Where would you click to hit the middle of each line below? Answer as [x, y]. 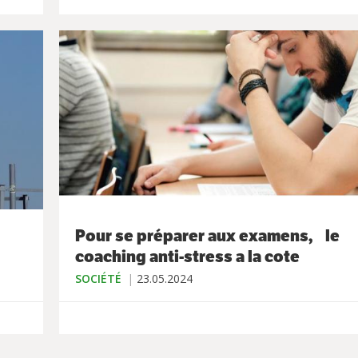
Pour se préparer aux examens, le [207, 236]
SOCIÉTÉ [98, 279]
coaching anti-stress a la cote [187, 257]
